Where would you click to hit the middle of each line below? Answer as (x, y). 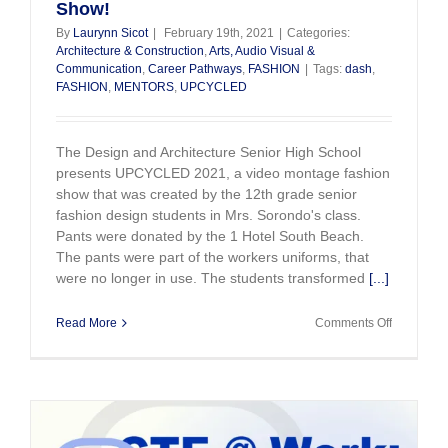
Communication (99, 69)
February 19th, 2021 (219, 33)
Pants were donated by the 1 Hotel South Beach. (210, 236)
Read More (86, 323)
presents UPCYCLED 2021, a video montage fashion (223, 173)
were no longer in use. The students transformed (212, 278)
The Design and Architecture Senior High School (208, 152)
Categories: (318, 33)
